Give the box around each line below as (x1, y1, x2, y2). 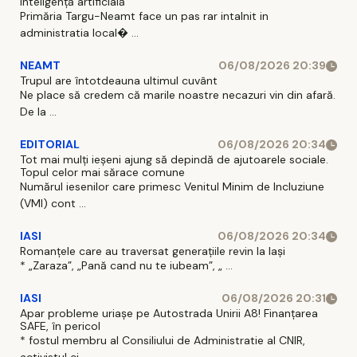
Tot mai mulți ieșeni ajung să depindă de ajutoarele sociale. (20, 152, 328, 167)
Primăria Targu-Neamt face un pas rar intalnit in (20, 9, 269, 24)
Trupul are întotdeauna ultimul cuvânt (20, 73, 218, 88)
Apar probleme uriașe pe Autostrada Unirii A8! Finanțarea (20, 306, 318, 321)
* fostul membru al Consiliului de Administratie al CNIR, (20, 333, 305, 348)
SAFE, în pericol (20, 319, 100, 334)
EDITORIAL (20, 137, 80, 152)
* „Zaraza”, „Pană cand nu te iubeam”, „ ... (20, 258, 233, 273)
